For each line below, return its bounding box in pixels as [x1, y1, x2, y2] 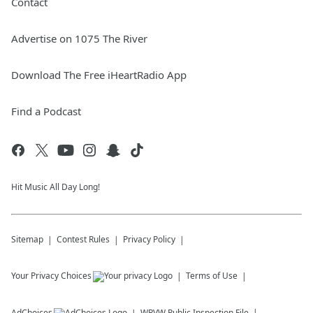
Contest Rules [57, 233, 110, 245]
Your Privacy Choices [11, 270, 92, 282]
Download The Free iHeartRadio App [11, 68, 187, 82]
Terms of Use [186, 270, 238, 282]
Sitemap [11, 233, 43, 245]
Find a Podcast [11, 104, 81, 118]
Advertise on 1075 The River [11, 31, 147, 45]
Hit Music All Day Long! [11, 181, 100, 193]
